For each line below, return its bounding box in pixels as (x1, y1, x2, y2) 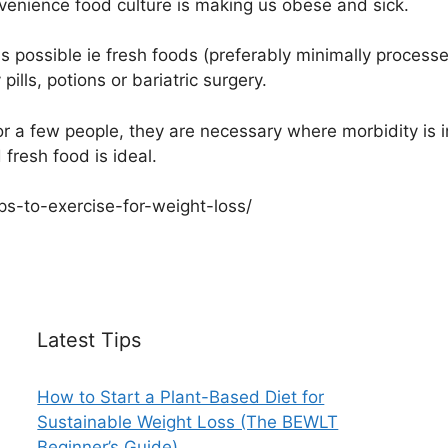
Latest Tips (37, 327, 142, 352)
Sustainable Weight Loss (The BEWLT (37, 411, 339, 432)
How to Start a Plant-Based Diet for (37, 386, 325, 407)
